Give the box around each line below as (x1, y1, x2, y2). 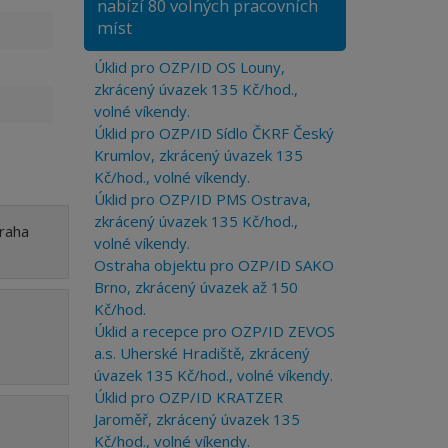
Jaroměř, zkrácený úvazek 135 (93, 409, 300, 429)
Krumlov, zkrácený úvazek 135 (93, 145, 303, 165)
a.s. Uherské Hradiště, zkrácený (93, 343, 310, 363)
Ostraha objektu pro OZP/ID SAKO (93, 255, 334, 275)
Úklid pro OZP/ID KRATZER (93, 387, 283, 407)
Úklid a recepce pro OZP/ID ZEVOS (93, 321, 335, 341)
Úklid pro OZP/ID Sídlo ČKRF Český (93, 123, 334, 143)
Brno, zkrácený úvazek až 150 (93, 277, 298, 297)
